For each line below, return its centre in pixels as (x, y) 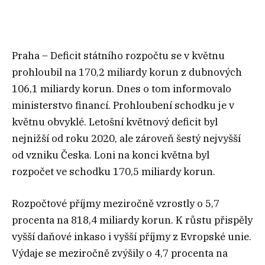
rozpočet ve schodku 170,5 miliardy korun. (114, 171)
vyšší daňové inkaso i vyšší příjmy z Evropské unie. (132, 236)
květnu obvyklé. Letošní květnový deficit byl (115, 122)
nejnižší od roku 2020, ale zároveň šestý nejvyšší (126, 138)
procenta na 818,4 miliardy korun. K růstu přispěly (132, 220)
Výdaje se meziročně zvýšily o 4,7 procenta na (120, 253)
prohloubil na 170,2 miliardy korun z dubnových (127, 72)
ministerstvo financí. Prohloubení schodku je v (123, 105)
